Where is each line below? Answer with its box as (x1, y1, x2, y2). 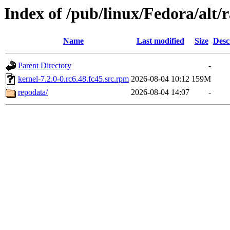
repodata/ (18, 88, 48, 97)
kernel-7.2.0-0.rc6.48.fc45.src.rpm (18, 74, 129, 84)
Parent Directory (18, 61, 71, 70)
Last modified (136, 36, 184, 46)
